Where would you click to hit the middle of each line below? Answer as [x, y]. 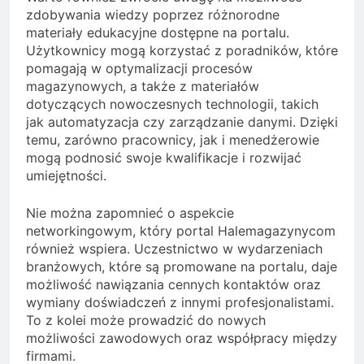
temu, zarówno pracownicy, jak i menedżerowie [173, 139]
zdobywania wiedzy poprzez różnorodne [153, 14]
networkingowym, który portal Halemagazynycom [181, 230]
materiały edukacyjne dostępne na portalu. [158, 32]
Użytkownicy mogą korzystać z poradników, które [182, 50]
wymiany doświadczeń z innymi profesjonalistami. [180, 302]
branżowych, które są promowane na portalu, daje [182, 266]
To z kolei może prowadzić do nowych [146, 320]
